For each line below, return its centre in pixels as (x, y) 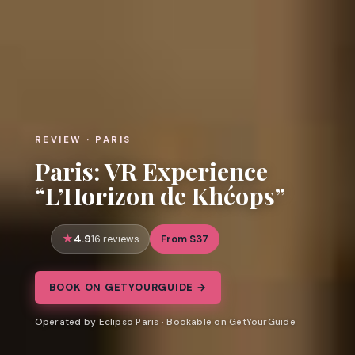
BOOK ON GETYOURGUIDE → (128, 288)
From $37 (185, 239)
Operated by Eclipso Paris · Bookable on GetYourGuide (165, 322)
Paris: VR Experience (151, 170)
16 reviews (115, 239)
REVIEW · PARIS (83, 139)
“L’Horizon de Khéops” (160, 195)
